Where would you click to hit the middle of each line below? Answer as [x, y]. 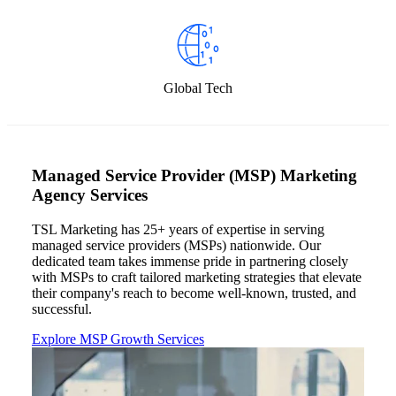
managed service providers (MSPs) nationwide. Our [176, 246]
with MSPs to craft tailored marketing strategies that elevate [197, 278]
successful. [62, 309]
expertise [241, 230]
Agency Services [90, 195]
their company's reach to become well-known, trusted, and [194, 293]
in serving [295, 230]
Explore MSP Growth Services [118, 339]
